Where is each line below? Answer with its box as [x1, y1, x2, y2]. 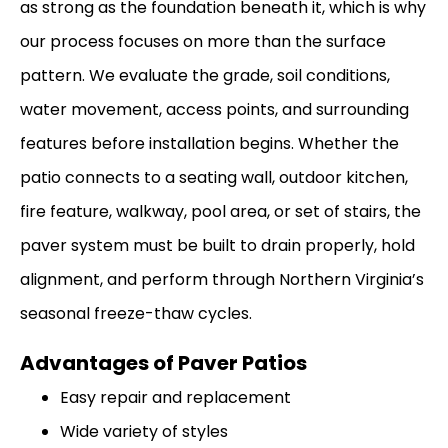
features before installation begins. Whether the [20, 132, 399, 156]
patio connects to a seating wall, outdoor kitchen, [20, 166, 408, 190]
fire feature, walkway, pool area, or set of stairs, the [20, 200, 421, 224]
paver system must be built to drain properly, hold [20, 234, 415, 258]
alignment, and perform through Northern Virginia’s [20, 268, 424, 292]
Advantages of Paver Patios [20, 348, 307, 377]
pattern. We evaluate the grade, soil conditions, [20, 64, 390, 88]
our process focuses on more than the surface [20, 30, 386, 54]
